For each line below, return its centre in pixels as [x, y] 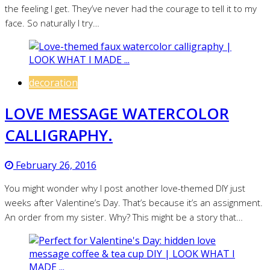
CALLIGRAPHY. [59, 135]
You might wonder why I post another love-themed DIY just [125, 188]
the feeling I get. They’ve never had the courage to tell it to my [131, 9]
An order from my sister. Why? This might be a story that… [124, 217]
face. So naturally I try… [52, 23]
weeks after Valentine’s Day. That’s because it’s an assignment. [134, 203]
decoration [53, 83]
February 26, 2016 [55, 165]
